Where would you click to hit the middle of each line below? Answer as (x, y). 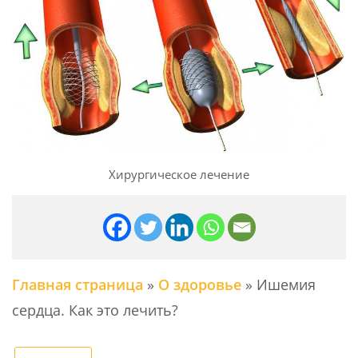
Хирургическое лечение (179, 175)
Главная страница (78, 285)
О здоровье (200, 285)
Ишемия (286, 285)
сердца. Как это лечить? (95, 310)
